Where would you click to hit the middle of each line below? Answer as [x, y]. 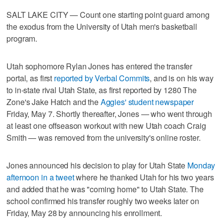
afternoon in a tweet [40, 177]
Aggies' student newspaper [147, 102]
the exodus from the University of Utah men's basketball [102, 26]
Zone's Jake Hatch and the [54, 102]
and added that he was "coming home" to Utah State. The [105, 189]
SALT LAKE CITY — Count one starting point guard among [108, 14]
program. [22, 38]
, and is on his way [182, 78]
